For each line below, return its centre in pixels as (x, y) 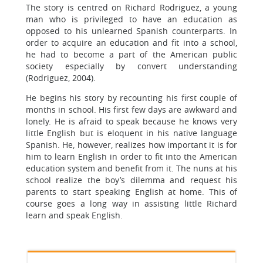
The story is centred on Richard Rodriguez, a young (131, 7)
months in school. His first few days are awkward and (131, 109)
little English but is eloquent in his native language (131, 133)
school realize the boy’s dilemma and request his (131, 180)
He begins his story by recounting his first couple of (131, 98)
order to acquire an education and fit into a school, (131, 43)
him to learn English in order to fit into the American (131, 156)
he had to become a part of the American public (131, 54)
